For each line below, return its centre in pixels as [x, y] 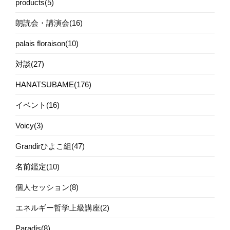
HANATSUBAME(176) [53, 84]
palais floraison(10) [47, 43]
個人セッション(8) [47, 187]
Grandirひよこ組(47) [50, 146]
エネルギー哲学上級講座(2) [62, 207]
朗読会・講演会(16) [49, 23]
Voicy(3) [29, 125]
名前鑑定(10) [37, 166]
